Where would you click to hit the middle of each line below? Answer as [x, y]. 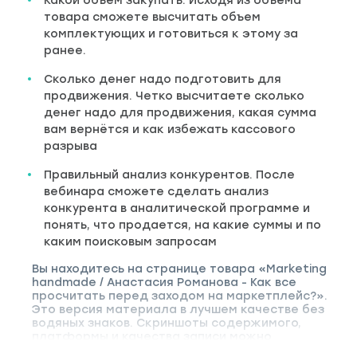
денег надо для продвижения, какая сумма [180, 113]
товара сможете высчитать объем [152, 17]
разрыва [71, 146]
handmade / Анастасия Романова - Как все [165, 282]
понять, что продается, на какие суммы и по [182, 225]
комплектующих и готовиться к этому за [171, 34]
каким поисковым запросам [130, 242]
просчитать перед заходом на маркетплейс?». [180, 296]
